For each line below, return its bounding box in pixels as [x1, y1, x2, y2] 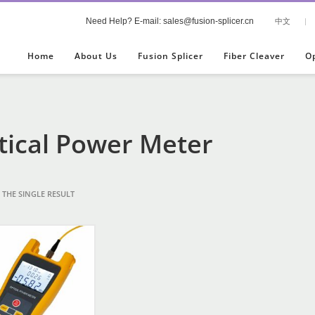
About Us [75, 50, 118, 62]
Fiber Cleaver [224, 50, 285, 62]
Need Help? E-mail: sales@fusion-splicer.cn [86, 16, 254, 26]
